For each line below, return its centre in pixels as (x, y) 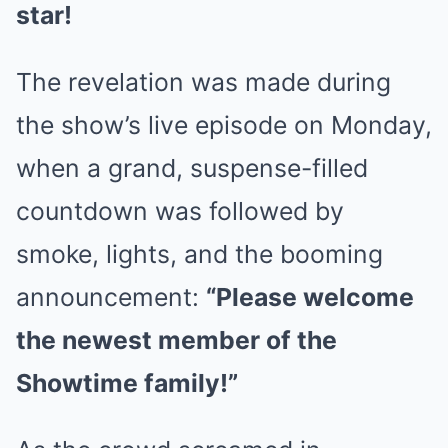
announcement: (111, 296)
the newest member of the (176, 339)
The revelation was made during (203, 81)
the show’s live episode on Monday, (224, 124)
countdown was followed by (180, 210)
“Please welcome (310, 296)
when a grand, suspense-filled (192, 167)
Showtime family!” (127, 382)
